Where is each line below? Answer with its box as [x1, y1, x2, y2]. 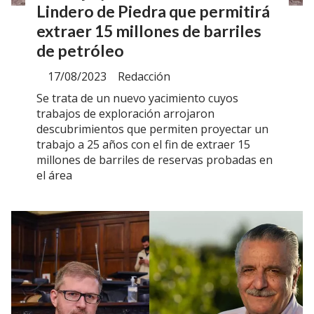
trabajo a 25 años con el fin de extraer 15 [36, 137, 250, 153]
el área [36, 168, 72, 184]
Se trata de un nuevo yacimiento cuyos [36, 90, 238, 107]
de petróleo [36, 41, 124, 61]
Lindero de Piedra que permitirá [36, 1, 270, 22]
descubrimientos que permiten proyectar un [36, 121, 268, 137]
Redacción [118, 68, 170, 84]
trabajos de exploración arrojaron [36, 106, 214, 122]
